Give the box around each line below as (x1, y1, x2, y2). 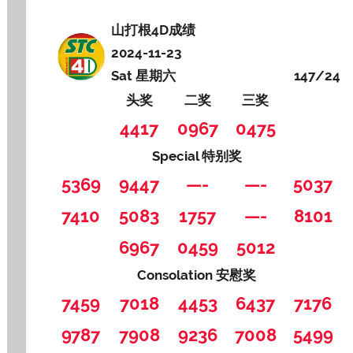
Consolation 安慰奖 (137, 266, 257, 283)
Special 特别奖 (151, 147, 242, 164)
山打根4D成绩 (111, 21, 199, 38)
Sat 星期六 (111, 67, 176, 84)
